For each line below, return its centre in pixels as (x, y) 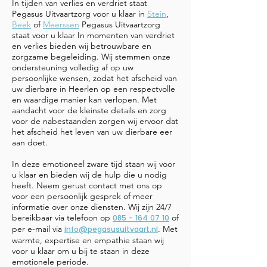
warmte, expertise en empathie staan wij (88, 240)
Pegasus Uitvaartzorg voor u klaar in (80, 14)
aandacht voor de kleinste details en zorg (89, 110)
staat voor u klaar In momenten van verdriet (93, 35)
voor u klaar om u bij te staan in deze (81, 251)
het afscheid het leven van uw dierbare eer (92, 132)
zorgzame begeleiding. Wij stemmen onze (91, 57)
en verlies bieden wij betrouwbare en (82, 46)
